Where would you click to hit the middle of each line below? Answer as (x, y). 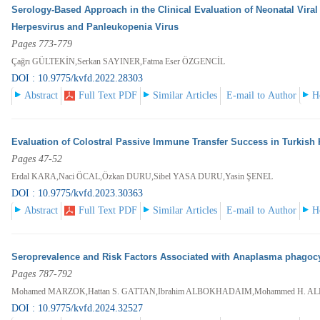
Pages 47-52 (37, 159)
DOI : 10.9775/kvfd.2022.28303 (77, 79)
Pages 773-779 (42, 44)
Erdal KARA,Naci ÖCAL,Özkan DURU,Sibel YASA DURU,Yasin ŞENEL (142, 177)
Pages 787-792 (42, 274)
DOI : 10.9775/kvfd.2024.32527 (77, 309)
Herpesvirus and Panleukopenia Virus (95, 27)
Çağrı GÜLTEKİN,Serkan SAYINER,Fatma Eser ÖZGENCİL (119, 62)
